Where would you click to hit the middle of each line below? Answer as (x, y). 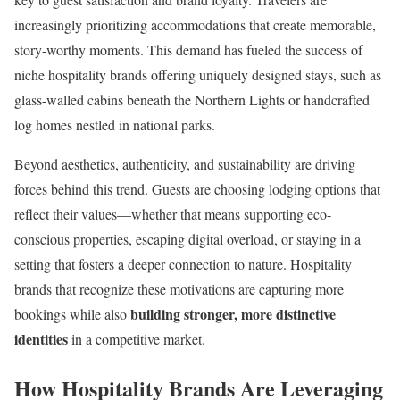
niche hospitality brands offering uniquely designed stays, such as (198, 74)
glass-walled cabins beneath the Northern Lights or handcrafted (192, 99)
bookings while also (72, 313)
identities (41, 338)
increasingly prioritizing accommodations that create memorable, (195, 24)
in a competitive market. (137, 338)
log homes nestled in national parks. (115, 124)
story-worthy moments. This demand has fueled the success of (188, 49)
